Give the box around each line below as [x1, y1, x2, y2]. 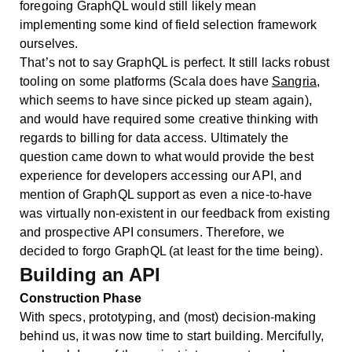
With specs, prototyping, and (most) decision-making [20, 310, 317, 324]
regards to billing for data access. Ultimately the [20, 130, 289, 145]
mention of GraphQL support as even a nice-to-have [20, 187, 312, 201]
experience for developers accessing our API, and [20, 168, 302, 182]
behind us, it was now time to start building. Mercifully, [20, 328, 324, 343]
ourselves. [20, 36, 79, 50]
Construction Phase [20, 291, 141, 305]
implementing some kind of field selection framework [20, 17, 317, 31]
